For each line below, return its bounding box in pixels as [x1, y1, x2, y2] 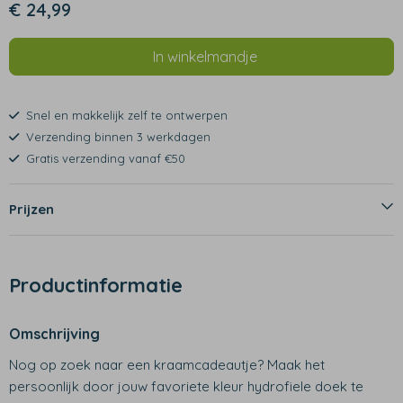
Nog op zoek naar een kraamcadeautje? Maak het [9, 356, 325, 374]
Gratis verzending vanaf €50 [26, 151, 185, 166]
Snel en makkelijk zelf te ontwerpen [26, 108, 228, 123]
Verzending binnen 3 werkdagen [26, 130, 210, 145]
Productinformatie [9, 273, 183, 298]
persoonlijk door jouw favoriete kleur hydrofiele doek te [9, 378, 363, 396]
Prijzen [9, 201, 54, 219]
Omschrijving [9, 325, 100, 344]
